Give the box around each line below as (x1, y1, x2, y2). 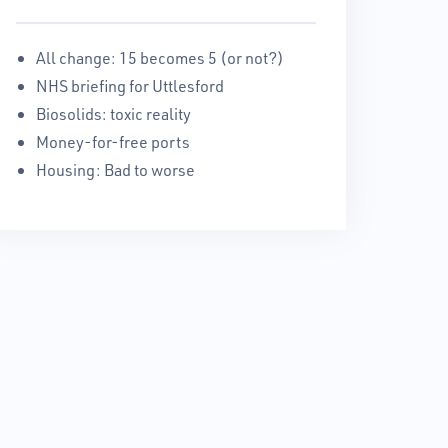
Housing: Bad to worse (36, 159, 195, 180)
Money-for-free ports (36, 131, 190, 152)
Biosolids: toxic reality (36, 103, 191, 124)
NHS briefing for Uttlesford (36, 75, 224, 96)
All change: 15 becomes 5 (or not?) (36, 47, 284, 68)
